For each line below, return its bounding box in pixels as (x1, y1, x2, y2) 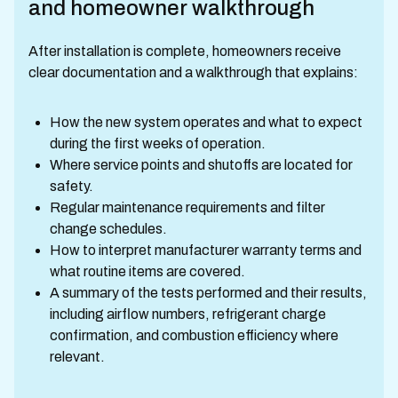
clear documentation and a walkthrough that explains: (28, 65, 358, 80)
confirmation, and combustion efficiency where (50, 328, 338, 343)
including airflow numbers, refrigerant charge (50, 306, 326, 322)
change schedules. (50, 221, 167, 236)
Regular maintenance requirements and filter (50, 200, 325, 215)
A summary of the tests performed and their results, (50, 285, 367, 300)
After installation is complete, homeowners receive (28, 44, 341, 59)
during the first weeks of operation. (50, 136, 266, 151)
